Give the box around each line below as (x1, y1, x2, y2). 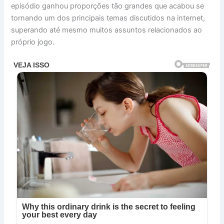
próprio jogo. (11, 37, 55, 47)
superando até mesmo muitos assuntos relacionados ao (11, 25, 202, 35)
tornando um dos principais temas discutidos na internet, (11, 13, 205, 23)
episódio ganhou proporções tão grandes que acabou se (11, 1, 204, 11)
